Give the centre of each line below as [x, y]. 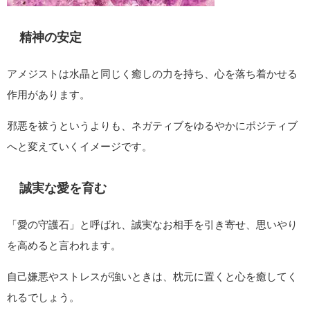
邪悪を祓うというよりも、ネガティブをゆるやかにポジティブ [152, 125]
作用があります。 [48, 94]
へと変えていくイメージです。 [80, 146]
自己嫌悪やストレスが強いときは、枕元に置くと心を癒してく [152, 276]
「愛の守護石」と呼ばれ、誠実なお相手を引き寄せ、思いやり [152, 224]
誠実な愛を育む [63, 188]
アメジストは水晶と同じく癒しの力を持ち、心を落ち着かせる [152, 73]
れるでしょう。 [43, 297]
